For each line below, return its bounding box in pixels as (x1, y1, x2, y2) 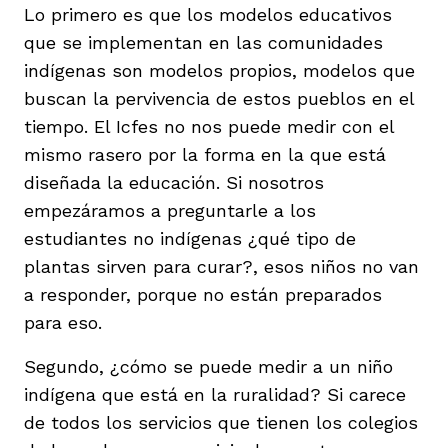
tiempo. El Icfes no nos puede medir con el (24, 115, 394, 137)
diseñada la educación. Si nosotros (24, 171, 324, 193)
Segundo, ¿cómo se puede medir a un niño (24, 355, 393, 377)
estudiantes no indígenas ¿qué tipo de (24, 227, 356, 249)
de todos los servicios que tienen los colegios (24, 411, 418, 433)
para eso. (24, 311, 102, 333)
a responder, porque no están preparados (24, 283, 382, 305)
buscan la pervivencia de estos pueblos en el (24, 87, 414, 109)
